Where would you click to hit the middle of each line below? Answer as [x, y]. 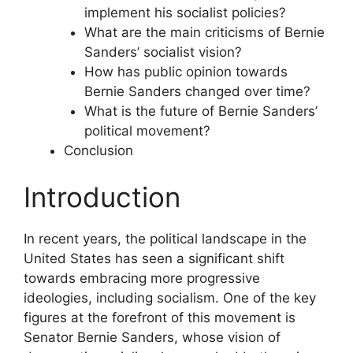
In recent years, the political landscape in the [165, 239]
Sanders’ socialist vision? [163, 52]
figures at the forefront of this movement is [160, 318]
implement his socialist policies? [185, 12]
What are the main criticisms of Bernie [204, 32]
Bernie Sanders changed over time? [197, 91]
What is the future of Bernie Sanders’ [201, 111]
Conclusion [98, 150]
